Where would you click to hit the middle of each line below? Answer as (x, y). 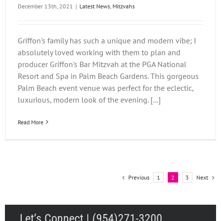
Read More (31, 122)
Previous (139, 177)
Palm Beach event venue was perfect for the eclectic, (106, 88)
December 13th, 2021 (45, 6)
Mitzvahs (124, 6)
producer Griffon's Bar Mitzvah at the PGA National (102, 64)
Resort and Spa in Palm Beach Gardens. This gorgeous (108, 76)
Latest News (95, 6)
